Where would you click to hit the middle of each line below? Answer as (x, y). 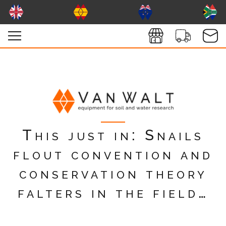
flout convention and (113, 154)
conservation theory (113, 174)
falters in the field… (113, 193)
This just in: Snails (113, 135)
